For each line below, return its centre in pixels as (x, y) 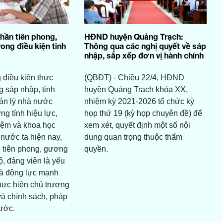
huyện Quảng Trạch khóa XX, (136, 90)
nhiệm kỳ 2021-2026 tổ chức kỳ (139, 102)
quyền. (97, 149)
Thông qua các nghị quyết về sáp (145, 46)
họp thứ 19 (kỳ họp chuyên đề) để (143, 113)
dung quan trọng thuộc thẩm (133, 137)
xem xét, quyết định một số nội (137, 125)
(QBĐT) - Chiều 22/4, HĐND (134, 78)
